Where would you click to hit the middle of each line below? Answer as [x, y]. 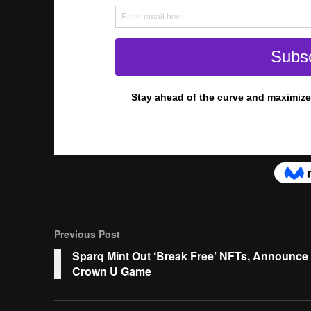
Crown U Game [111, 271]
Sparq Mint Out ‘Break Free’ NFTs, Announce [190, 255]
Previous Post [87, 234]
